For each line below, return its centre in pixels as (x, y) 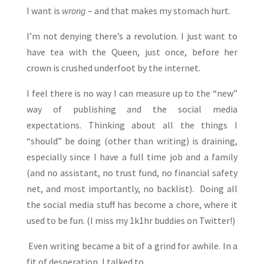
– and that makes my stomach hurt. (158, 11)
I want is (44, 11)
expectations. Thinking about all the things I (132, 125)
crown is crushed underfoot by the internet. (113, 68)
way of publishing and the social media (132, 109)
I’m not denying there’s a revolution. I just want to (132, 36)
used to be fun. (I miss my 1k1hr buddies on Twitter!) (131, 221)
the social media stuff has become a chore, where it (132, 205)
